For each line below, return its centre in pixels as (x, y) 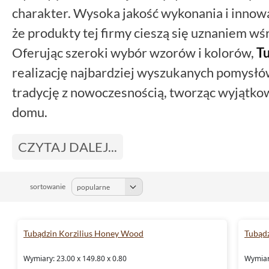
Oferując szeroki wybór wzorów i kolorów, (134, 52)
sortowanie (48, 186)
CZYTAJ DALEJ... (68, 147)
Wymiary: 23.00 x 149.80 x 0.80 (75, 258)
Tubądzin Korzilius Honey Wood (83, 233)
